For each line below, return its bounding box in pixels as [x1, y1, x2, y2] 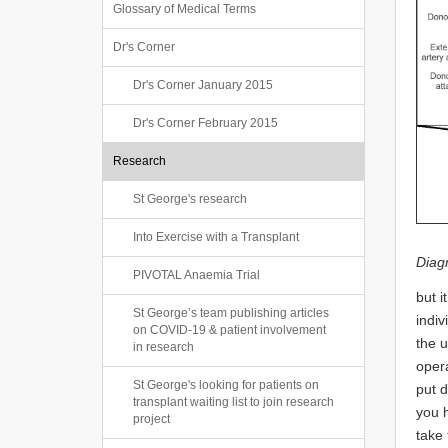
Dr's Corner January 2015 [133, 78, 273, 92]
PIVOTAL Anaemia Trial [133, 268, 260, 282]
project [133, 412, 170, 426]
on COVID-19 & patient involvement [133, 323, 326, 337]
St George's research [133, 192, 247, 206]
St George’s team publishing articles [133, 306, 329, 320]
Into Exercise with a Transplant [133, 230, 299, 244]
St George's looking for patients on [133, 378, 319, 392]
